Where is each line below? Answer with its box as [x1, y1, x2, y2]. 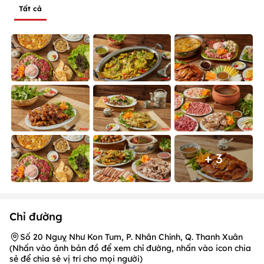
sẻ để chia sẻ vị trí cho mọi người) [9, 206, 143, 217]
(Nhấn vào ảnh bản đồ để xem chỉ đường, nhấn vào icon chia [9, 195, 251, 206]
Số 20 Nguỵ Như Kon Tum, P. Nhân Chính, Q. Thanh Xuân [20, 184, 243, 195]
